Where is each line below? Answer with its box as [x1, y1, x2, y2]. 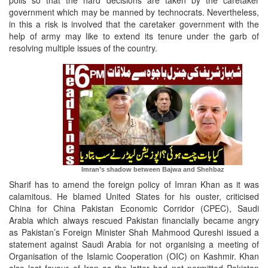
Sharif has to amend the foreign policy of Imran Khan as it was [9, 178, 259, 191]
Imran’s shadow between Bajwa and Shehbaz [81, 166, 224, 173]
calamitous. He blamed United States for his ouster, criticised [9, 190, 259, 203]
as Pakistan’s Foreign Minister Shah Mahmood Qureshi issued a [9, 226, 259, 239]
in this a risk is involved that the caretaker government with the [9, 18, 259, 31]
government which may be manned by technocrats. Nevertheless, [9, 6, 259, 19]
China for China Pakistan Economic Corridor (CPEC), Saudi [9, 202, 259, 215]
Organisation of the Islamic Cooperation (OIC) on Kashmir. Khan [9, 250, 259, 263]
